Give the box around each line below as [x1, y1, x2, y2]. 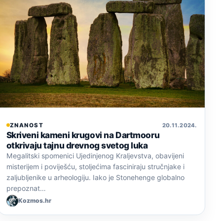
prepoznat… [6, 184, 46, 192]
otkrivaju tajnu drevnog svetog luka [6, 140, 148, 150]
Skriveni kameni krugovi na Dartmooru [6, 129, 160, 140]
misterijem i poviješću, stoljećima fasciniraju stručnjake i [6, 162, 184, 171]
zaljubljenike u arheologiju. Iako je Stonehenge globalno [6, 173, 184, 182]
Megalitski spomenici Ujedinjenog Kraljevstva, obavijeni [6, 151, 184, 160]
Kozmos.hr [18, 197, 51, 205]
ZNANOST [9, 121, 44, 129]
